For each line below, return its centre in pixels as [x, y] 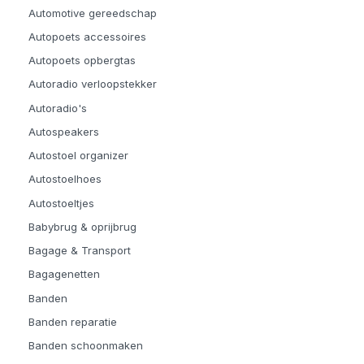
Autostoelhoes [65, 179]
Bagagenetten [64, 274]
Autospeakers [64, 131]
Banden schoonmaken [86, 346]
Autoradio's [58, 108]
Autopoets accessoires [87, 36]
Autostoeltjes [61, 203]
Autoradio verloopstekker [93, 84]
